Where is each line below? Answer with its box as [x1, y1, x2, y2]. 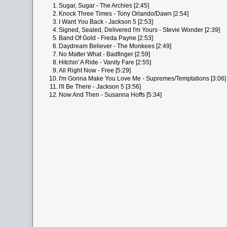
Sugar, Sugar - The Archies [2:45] [59, 2, 149, 9]
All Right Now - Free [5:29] [59, 67, 131, 74]
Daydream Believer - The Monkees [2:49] [59, 43, 171, 50]
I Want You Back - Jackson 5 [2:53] [59, 18, 153, 25]
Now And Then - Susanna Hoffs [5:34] [59, 91, 162, 98]
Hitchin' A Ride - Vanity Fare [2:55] [59, 59, 151, 66]
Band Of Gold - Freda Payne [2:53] [59, 34, 153, 42]
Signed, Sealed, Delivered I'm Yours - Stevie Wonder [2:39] [59, 26, 220, 33]
